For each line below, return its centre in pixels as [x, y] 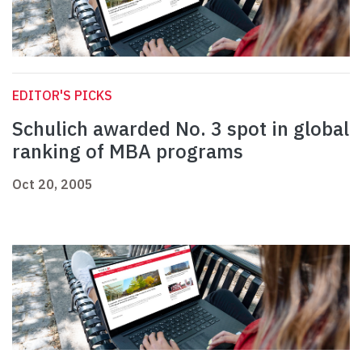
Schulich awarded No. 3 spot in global [181, 129]
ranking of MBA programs [128, 152]
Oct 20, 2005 [53, 185]
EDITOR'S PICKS [62, 96]
